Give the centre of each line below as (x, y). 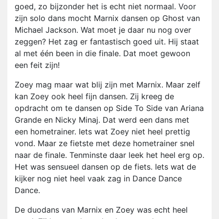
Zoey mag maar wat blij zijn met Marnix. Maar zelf (108, 85)
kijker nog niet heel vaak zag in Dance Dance (98, 179)
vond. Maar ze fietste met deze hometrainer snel (105, 143)
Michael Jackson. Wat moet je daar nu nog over (103, 30)
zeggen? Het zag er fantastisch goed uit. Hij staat (107, 42)
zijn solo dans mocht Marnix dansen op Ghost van (107, 18)
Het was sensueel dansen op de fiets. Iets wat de (105, 167)
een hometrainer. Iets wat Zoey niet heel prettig (102, 132)
